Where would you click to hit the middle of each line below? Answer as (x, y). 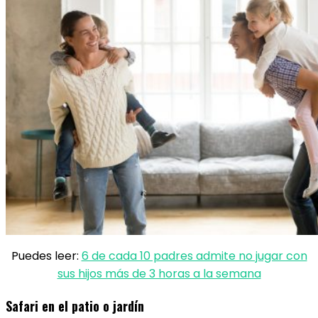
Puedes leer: (46, 256)
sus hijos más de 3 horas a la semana (159, 274)
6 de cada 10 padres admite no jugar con (194, 256)
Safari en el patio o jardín (75, 306)
